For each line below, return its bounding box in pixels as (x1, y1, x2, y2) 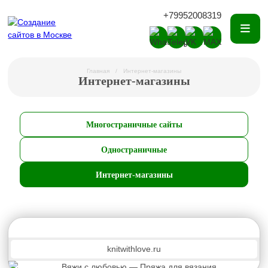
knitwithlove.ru (107, 244, 161, 254)
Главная (87, 68, 109, 74)
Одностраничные (101, 145, 167, 154)
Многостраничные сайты (86, 120, 182, 129)
